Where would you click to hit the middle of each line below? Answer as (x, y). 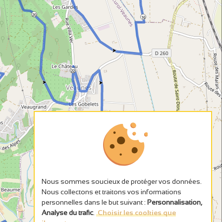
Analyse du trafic (67, 213)
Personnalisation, (175, 202)
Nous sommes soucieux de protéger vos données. (122, 181)
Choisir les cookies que (137, 213)
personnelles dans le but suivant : (94, 202)
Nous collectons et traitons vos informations (111, 192)
